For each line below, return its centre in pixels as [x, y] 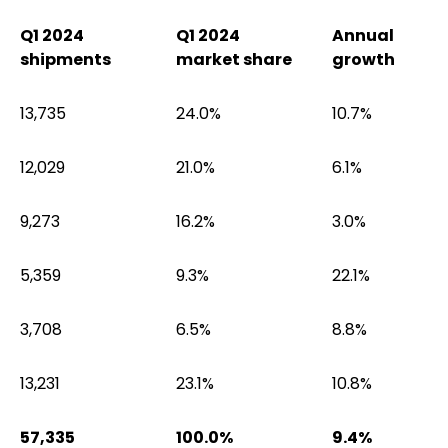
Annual [363, 35]
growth [363, 59]
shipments [65, 59]
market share [234, 59]
